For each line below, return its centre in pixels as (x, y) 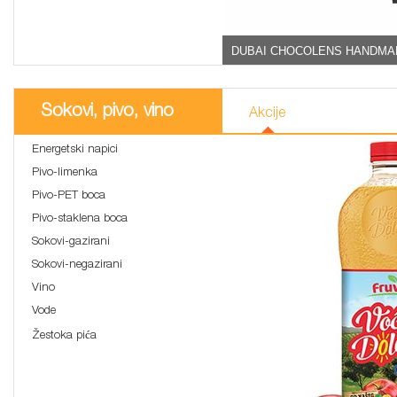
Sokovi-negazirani (77, 266)
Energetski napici (75, 151)
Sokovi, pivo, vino (107, 113)
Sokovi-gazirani (71, 243)
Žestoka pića (64, 337)
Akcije (267, 115)
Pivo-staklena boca (80, 220)
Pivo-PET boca (69, 197)
